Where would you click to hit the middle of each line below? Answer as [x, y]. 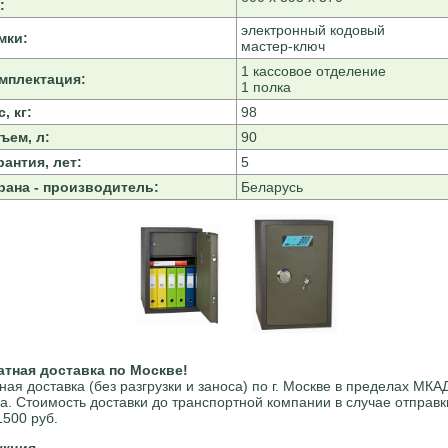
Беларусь [271, 187]
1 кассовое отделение [313, 71]
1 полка [265, 87]
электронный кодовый [312, 30]
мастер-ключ [282, 46]
